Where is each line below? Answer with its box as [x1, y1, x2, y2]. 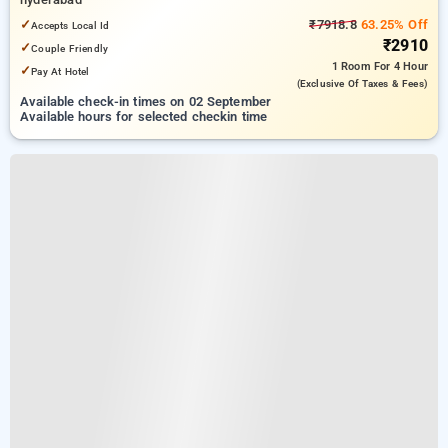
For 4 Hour [374, 60, 428, 73]
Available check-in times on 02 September [20, 94, 272, 109]
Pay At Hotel [31, 65, 90, 78]
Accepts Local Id [31, 19, 110, 32]
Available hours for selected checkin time [20, 109, 268, 124]
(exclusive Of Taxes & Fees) [296, 78, 428, 89]
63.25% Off [356, 17, 428, 32]
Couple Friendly [31, 42, 109, 55]
